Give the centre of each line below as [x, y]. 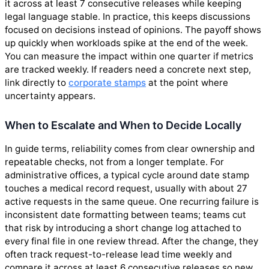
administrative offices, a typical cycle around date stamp [127, 175]
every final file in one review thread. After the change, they [131, 241]
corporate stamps [107, 83]
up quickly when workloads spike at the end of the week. [126, 43]
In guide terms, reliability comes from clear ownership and [130, 149]
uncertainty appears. [50, 96]
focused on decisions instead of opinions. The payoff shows [133, 30]
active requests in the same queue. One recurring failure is [132, 202]
